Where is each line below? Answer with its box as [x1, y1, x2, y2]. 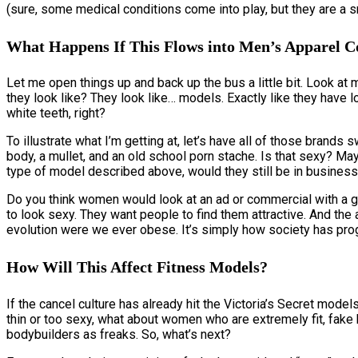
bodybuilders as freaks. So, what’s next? [6, 326, 231, 342]
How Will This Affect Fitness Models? [6, 258, 268, 276]
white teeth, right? [6, 105, 105, 121]
